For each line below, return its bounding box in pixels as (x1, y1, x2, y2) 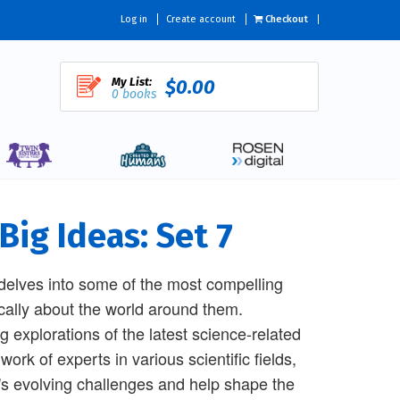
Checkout (262, 13, 308, 26)
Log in (121, 13, 147, 26)
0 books (111, 87, 156, 102)
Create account (165, 13, 236, 26)
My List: (111, 75, 152, 88)
